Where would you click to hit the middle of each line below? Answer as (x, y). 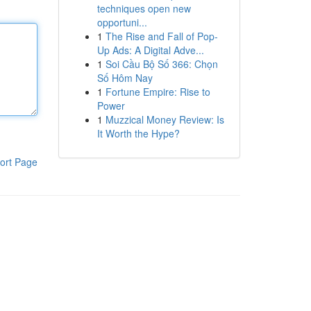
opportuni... (122, 22)
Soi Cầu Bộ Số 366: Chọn (161, 64)
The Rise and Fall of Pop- (161, 36)
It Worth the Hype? (138, 133)
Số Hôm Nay (125, 78)
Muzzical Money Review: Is (165, 119)
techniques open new (144, 8)
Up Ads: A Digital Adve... (150, 50)
